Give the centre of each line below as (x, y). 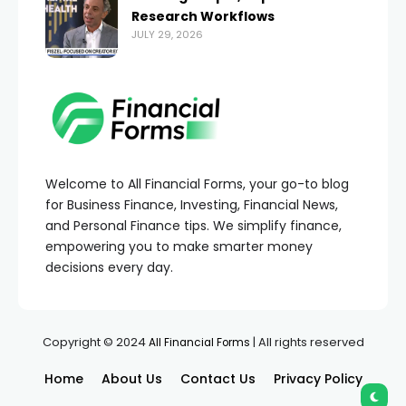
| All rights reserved (307, 343)
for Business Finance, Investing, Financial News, (192, 205)
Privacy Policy (318, 379)
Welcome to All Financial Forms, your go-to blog (197, 184)
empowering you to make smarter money (179, 247)
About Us (131, 379)
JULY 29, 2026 (167, 35)
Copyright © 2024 (95, 343)
